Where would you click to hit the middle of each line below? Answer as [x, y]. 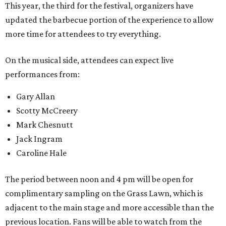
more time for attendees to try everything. [83, 34]
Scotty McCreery [47, 110]
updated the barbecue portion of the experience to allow [109, 19]
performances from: [42, 74]
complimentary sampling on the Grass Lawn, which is [104, 193]
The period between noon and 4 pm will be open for [99, 179]
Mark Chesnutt [45, 124]
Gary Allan [36, 96]
